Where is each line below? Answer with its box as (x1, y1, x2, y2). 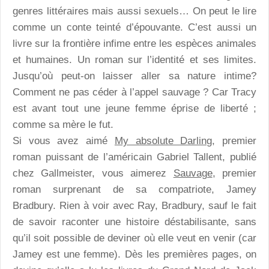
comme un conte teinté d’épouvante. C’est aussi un (13, 22, 256, 34)
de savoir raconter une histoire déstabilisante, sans (13, 216, 256, 228)
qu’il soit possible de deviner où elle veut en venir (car (13, 232, 256, 244)
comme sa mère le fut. (13, 119, 113, 131)
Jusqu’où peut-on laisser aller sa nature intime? (13, 70, 256, 82)
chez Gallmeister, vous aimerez (13, 168, 174, 180)
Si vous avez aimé (13, 135, 115, 147)
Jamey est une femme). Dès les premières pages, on (13, 249, 256, 261)
